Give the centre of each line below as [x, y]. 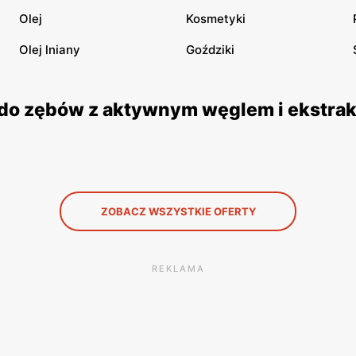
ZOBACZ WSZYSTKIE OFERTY [178, 211]
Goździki [210, 50]
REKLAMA [178, 269]
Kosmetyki [216, 19]
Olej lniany [50, 50]
